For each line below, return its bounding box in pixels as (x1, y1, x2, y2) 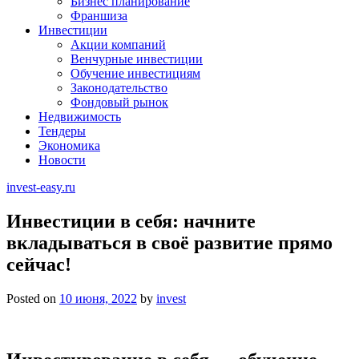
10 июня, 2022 (59, 291, 137, 305)
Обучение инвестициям (71, 67, 200, 80)
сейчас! (6, 253, 71, 275)
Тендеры (38, 124, 86, 138)
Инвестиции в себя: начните (6, 210, 256, 232)
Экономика (38, 139, 100, 152)
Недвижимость (38, 110, 121, 123)
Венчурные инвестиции (71, 52, 203, 66)
